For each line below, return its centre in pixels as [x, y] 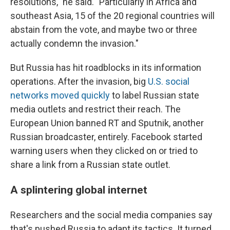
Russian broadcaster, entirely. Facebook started [106, 137]
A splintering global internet [79, 190]
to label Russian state [155, 95]
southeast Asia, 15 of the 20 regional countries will [112, 16]
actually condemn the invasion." [74, 44]
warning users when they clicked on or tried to [104, 151]
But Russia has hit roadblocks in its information [106, 68]
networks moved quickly [60, 95]
